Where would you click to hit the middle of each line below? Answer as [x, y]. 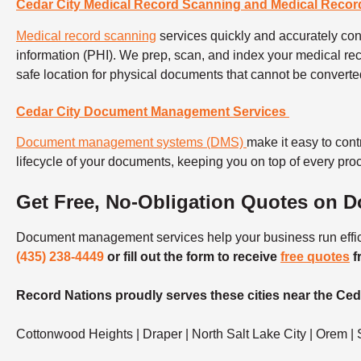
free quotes [315, 257]
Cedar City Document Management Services [153, 111]
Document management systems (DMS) [131, 143]
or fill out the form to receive [192, 257]
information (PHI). [68, 55]
